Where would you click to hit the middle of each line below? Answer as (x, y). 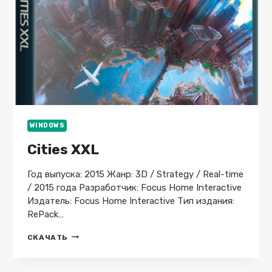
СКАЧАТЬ (47, 237)
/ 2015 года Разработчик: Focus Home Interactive (134, 187)
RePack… (45, 214)
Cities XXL (63, 149)
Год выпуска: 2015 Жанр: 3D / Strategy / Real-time (135, 174)
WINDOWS (47, 125)
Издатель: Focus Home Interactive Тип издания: (131, 201)
